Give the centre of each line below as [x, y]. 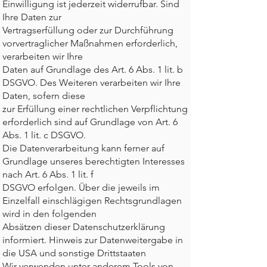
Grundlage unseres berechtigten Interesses [94, 161]
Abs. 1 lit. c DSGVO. [44, 135]
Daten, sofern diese [44, 96]
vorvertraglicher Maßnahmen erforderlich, [90, 43]
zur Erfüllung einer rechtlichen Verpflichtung [95, 109]
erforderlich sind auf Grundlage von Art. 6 [90, 122]
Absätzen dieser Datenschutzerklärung [84, 227]
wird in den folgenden [49, 214]
